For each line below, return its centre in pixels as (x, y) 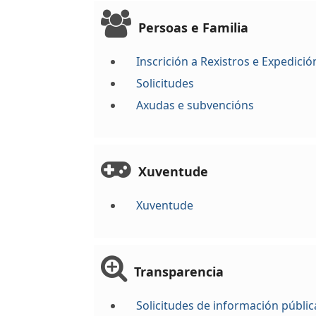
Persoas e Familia (193, 28)
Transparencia (178, 272)
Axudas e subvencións (195, 105)
